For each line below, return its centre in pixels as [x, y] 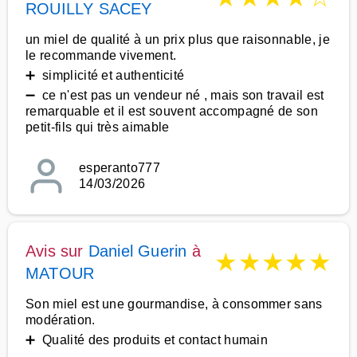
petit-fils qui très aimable [98, 127]
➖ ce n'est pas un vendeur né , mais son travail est [175, 95]
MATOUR [60, 273]
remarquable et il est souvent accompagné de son [172, 111]
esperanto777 [120, 168]
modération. [61, 320]
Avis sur [57, 251]
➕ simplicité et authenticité [105, 75]
